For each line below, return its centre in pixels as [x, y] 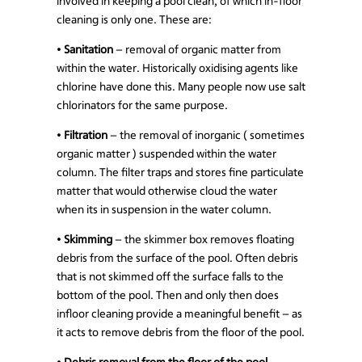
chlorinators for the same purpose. [142, 105]
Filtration [86, 135]
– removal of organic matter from [197, 49]
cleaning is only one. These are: [134, 19]
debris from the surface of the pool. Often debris [177, 257]
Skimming [88, 239]
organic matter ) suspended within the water [166, 153]
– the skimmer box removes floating [203, 239]
